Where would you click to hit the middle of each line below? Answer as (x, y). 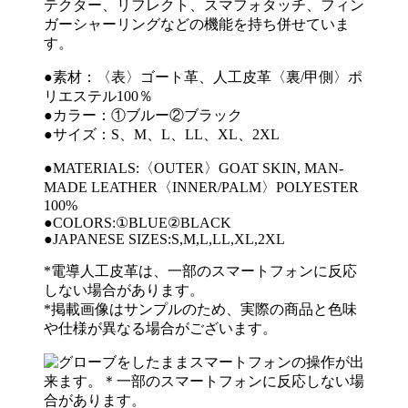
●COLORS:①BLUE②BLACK (138, 223)
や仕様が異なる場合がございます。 (160, 329)
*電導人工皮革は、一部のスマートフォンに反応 (200, 271)
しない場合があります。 (124, 291)
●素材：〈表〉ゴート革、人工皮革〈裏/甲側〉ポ (203, 77)
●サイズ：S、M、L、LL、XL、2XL (162, 135)
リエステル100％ (98, 97)
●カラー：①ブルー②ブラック (143, 116)
